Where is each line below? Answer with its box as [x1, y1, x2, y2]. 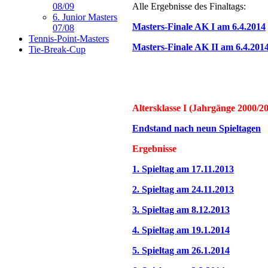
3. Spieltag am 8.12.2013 [132, 205, 230, 215]
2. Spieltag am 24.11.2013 [132, 184, 234, 194]
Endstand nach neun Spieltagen [132, 123, 261, 133]
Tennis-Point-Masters [29, 33, 109, 44]
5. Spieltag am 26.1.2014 [132, 245, 230, 255]
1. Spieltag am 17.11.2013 [132, 164, 234, 174]
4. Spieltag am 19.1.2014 [132, 225, 230, 235]
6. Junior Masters [53, 12, 117, 23]
